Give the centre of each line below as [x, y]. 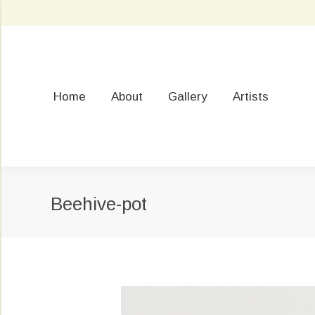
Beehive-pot [99, 204]
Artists [251, 96]
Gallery [188, 96]
